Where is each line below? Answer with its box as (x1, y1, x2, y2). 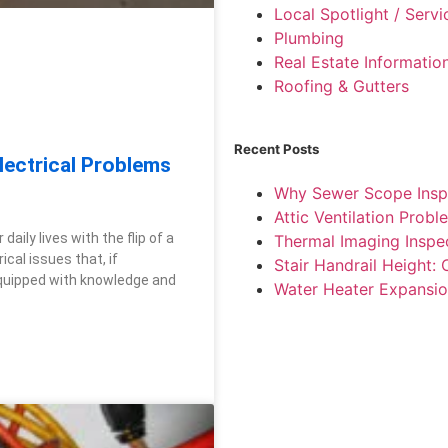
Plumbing (274, 27, 344, 48)
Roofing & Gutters (274, 75, 409, 96)
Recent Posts (234, 140, 319, 157)
